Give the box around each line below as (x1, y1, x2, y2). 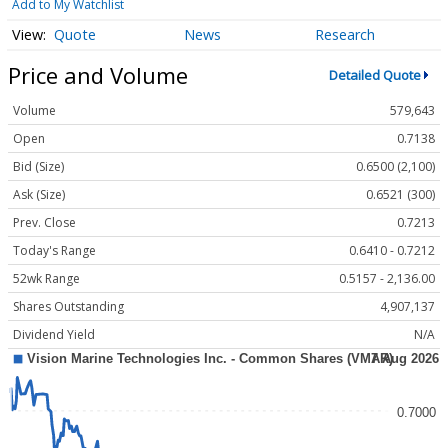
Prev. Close (13, 213, 76, 231)
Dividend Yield (13, 325, 95, 343)
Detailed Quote (328, 66, 421, 85)
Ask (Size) (13, 185, 65, 203)
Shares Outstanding (13, 297, 124, 315)
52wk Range (13, 269, 80, 287)
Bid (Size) (13, 157, 64, 175)
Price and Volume (8, 59, 188, 90)
